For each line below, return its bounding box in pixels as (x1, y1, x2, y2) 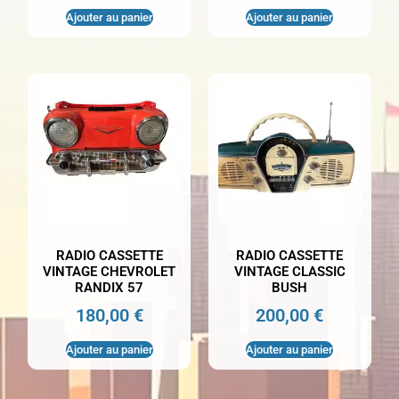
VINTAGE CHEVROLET (43, 263, 176, 280)
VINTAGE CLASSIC (233, 263, 346, 280)
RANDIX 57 (75, 279, 144, 296)
